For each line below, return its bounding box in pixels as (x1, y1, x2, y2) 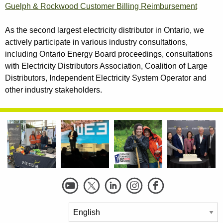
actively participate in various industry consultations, (5, 38, 188, 47)
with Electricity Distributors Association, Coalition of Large (5, 62, 208, 71)
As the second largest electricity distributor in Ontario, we (5, 26, 204, 35)
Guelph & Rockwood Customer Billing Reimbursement (5, 2, 197, 11)
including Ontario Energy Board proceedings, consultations (5, 50, 213, 59)
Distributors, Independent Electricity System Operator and (5, 74, 207, 83)
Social (5, 178, 40, 192)
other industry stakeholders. (5, 86, 102, 95)
